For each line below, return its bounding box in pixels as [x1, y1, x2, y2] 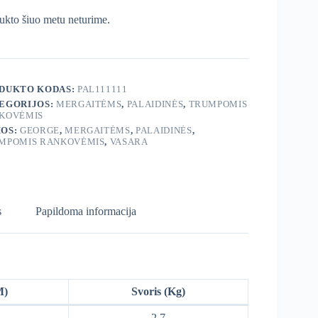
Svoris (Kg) [131, 285, 185, 298]
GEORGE [20, 125, 60, 136]
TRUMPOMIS [188, 99, 248, 110]
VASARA [109, 136, 148, 148]
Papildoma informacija [35, 205, 136, 218]
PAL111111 [77, 84, 128, 95]
